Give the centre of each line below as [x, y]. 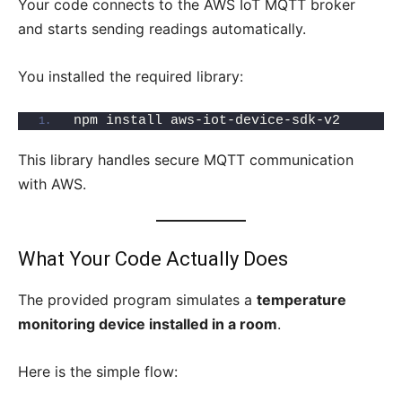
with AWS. [52, 184]
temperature [301, 300]
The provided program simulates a [137, 300]
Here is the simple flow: [98, 372]
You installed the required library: [131, 77]
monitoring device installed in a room [148, 324]
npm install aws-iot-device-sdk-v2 [207, 121]
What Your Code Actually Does [153, 259]
